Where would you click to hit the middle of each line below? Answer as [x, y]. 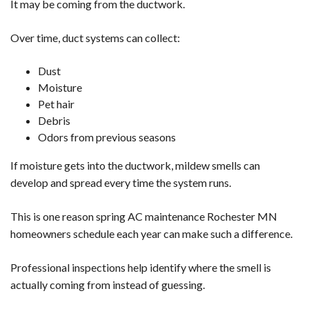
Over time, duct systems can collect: [95, 37]
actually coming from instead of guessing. [108, 284]
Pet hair [56, 103]
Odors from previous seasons [107, 137]
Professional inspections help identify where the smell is [141, 267]
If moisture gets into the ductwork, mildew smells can [135, 165]
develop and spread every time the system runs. [121, 182]
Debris [54, 120]
